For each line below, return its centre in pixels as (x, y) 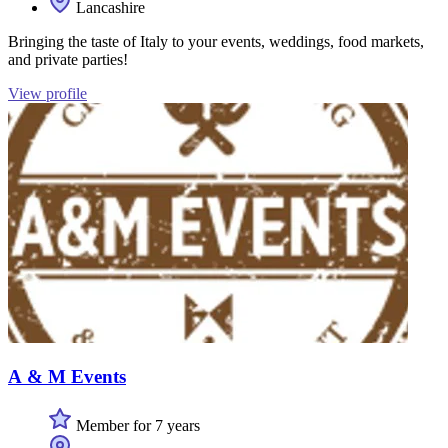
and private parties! (68, 60)
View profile (47, 94)
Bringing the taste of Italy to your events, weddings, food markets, (216, 42)
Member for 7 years (136, 425)
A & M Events (67, 377)
